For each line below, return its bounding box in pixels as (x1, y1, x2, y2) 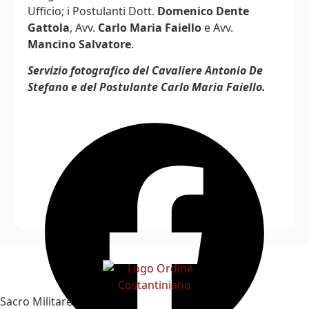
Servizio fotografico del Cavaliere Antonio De (28, 63, 263, 79)
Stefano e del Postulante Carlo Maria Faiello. (28, 79, 266, 95)
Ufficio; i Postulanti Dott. (28, 3, 157, 19)
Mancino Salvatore (28, 37, 131, 52)
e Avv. (201, 20, 233, 36)
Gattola (28, 20, 70, 36)
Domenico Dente (157, 3, 249, 19)
